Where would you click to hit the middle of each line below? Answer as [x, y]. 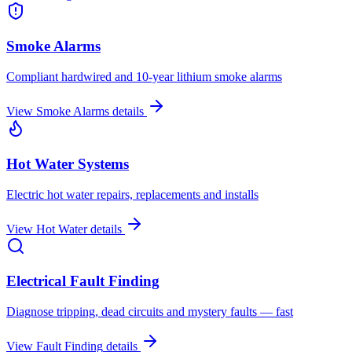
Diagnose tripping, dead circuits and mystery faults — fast [150, 311]
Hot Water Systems [68, 163]
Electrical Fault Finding [83, 281]
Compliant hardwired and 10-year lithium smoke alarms [144, 77]
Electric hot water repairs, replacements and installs [132, 194]
